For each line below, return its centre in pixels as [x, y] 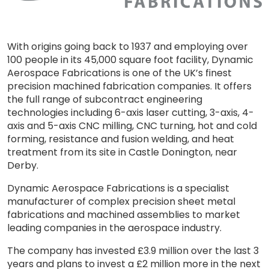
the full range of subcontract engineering [105, 99]
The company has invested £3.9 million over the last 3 [133, 250]
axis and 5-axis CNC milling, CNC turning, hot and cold [132, 125]
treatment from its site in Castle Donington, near [122, 152]
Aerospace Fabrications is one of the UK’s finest [119, 73]
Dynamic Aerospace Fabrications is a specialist [118, 188]
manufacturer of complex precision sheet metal [121, 201]
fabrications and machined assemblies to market [124, 214]
